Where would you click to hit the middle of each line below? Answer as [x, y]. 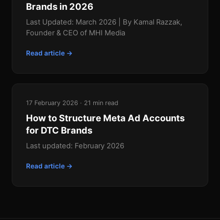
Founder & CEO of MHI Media [76, 33]
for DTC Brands [59, 130]
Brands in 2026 [60, 7]
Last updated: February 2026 [75, 146]
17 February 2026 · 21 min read [72, 103]
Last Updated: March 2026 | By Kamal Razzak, [104, 22]
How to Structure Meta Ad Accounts [105, 118]
